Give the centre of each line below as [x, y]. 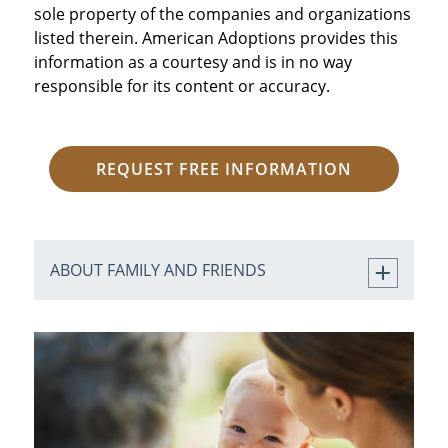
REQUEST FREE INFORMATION [224, 168]
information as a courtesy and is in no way [192, 61]
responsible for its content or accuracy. [181, 85]
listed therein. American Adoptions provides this [215, 37]
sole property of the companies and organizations [222, 13]
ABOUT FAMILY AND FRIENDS [157, 269]
